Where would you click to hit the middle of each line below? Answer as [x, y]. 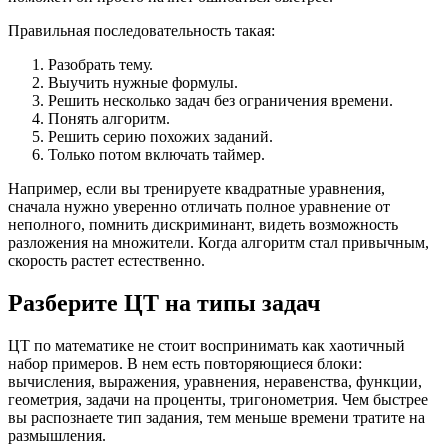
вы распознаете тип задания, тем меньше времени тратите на [216, 418]
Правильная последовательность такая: [141, 31]
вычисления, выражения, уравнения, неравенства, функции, [215, 382]
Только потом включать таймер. [156, 155]
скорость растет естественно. [106, 261]
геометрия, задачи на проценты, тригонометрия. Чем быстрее [218, 400]
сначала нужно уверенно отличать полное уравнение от [199, 207]
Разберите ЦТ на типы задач [164, 303]
